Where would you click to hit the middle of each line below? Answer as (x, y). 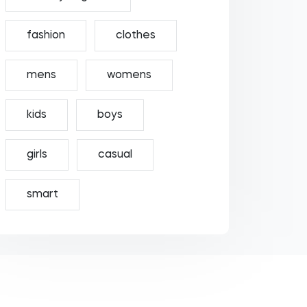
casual (115, 155)
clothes (135, 36)
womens (129, 75)
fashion (46, 36)
